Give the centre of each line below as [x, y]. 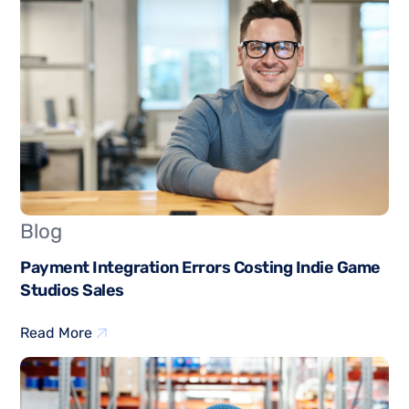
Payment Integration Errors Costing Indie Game [200, 267]
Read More [57, 332]
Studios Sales [72, 290]
